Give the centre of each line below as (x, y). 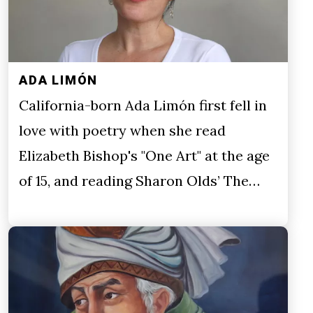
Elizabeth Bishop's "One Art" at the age (144, 156)
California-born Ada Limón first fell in (143, 105)
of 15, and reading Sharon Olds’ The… (139, 181)
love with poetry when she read (122, 131)
